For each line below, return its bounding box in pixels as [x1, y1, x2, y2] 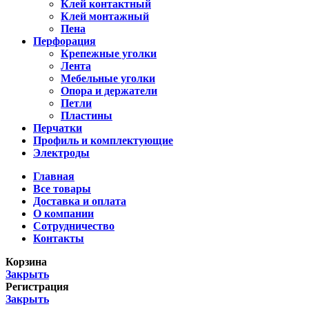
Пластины [61, 110, 112, 122]
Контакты [33, 232, 84, 245]
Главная [33, 170, 74, 183]
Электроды [33, 147, 90, 159]
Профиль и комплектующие [33, 134, 173, 147]
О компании [33, 208, 94, 220]
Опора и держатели [61, 85, 157, 97]
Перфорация [33, 35, 96, 48]
